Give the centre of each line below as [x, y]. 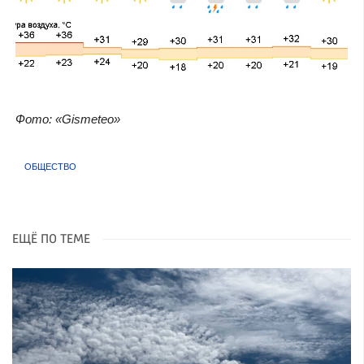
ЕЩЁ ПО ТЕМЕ [51, 240]
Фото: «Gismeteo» [67, 119]
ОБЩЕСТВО [50, 166]
